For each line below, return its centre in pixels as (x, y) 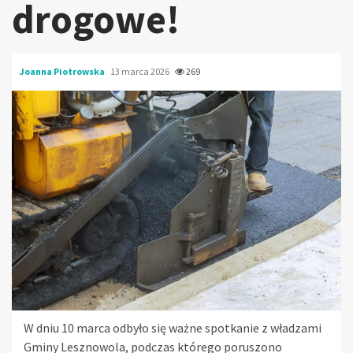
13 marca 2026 (141, 71)
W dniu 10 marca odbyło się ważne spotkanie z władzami (173, 327)
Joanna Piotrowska (63, 71)
